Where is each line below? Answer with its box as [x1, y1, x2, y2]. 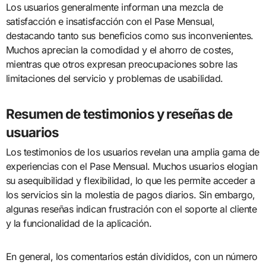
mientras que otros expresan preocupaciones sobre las [5, 58, 237, 71]
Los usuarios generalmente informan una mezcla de [5, 1, 223, 14]
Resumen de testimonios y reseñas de [5, 106, 233, 122]
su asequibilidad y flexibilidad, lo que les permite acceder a [5, 175, 255, 187]
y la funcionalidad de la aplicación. [5, 217, 152, 230]
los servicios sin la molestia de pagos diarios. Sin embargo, [5, 189, 255, 201]
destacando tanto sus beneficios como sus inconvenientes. [5, 30, 254, 42]
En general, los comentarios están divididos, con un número [5, 251, 258, 263]
